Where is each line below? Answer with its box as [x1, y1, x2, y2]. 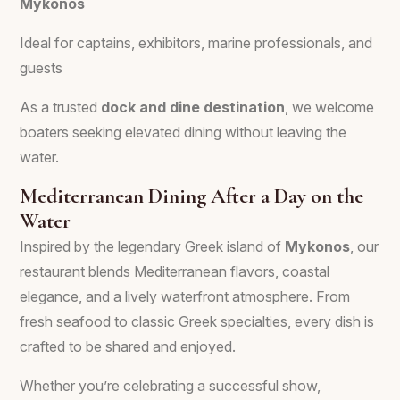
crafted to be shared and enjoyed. [20, 337, 236, 355]
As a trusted [20, 98, 101, 116]
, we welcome [285, 98, 374, 116]
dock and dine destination [101, 98, 285, 116]
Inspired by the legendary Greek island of [20, 237, 285, 255]
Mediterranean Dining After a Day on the [20, 183, 363, 209]
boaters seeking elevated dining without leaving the [20, 123, 346, 141]
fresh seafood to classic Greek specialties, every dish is [20, 312, 374, 330]
